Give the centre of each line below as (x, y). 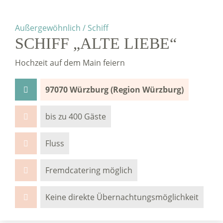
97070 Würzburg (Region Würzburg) (114, 90)
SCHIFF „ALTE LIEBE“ (96, 43)
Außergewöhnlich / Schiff (62, 28)
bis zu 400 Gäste (76, 116)
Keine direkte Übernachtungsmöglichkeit (122, 197)
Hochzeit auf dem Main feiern (70, 63)
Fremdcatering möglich (89, 170)
